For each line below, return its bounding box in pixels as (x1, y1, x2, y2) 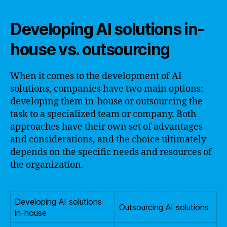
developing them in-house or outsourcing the (10, 95, 203, 107)
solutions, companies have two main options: (10, 83, 203, 95)
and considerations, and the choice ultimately (10, 133, 206, 145)
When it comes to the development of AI (10, 70, 182, 82)
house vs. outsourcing (10, 39, 170, 59)
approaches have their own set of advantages (10, 121, 203, 133)
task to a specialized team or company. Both (10, 108, 196, 120)
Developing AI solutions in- (10, 19, 205, 39)
